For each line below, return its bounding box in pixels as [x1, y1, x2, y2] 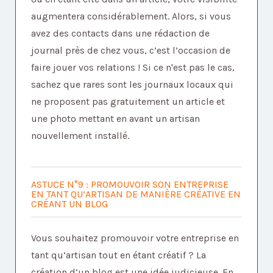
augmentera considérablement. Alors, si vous [31, 10, 231, 23]
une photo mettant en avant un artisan [31, 113, 200, 125]
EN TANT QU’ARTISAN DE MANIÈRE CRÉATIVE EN [31, 188, 241, 200]
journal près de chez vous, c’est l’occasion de [31, 44, 230, 57]
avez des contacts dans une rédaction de [31, 27, 210, 40]
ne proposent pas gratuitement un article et [31, 96, 225, 108]
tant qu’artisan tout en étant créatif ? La [31, 249, 206, 261]
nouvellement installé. [31, 130, 129, 142]
